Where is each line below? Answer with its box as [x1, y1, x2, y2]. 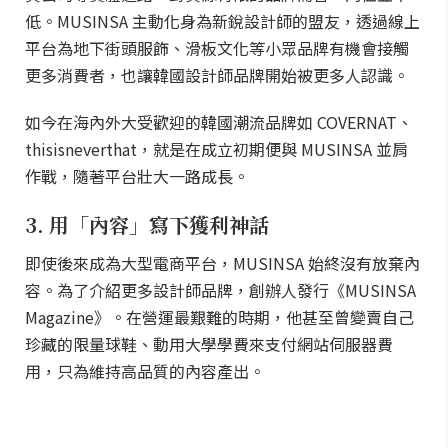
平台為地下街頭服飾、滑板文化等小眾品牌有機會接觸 [25, 36, 409, 60]
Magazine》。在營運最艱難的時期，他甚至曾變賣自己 [25, 305, 414, 329]
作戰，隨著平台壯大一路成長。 [25, 164, 249, 188]
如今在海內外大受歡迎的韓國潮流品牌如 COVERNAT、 [25, 110, 413, 134]
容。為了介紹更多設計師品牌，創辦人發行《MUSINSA [25, 278, 416, 302]
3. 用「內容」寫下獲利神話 [25, 210, 269, 239]
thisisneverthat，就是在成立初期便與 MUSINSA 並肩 [25, 137, 408, 161]
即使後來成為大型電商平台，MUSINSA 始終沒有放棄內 [25, 251, 420, 275]
